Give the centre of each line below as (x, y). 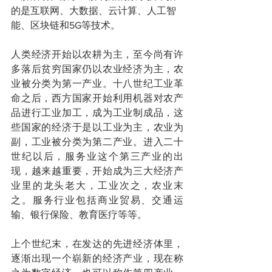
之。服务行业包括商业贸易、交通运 (97, 200)
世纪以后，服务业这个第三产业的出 (97, 156)
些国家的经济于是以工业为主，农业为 (97, 127)
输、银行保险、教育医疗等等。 (79, 214)
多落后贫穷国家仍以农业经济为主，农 (97, 69)
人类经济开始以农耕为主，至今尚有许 (97, 54)
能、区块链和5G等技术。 (66, 25)
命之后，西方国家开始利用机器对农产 (97, 98)
